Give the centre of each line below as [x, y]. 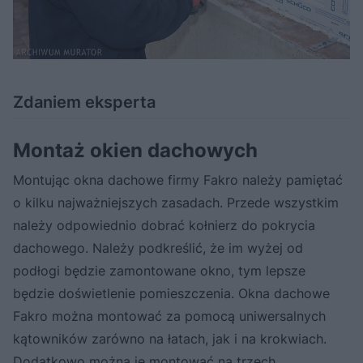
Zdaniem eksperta [84, 102]
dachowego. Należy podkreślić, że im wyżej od [158, 248]
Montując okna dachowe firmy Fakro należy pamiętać [178, 179]
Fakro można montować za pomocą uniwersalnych [169, 316]
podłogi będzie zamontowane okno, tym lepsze [159, 270]
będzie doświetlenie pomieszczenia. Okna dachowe [171, 293]
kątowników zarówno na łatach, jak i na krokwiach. [170, 338]
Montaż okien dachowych [135, 150]
